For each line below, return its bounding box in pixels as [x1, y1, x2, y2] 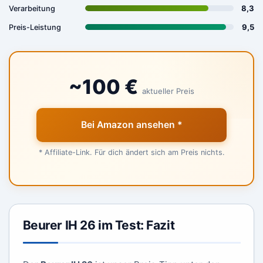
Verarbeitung [9, 4, 55, 13]
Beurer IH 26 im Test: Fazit [22, 217, 175, 232]
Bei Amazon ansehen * [80, 119, 183, 130]
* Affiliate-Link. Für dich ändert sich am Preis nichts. [38, 148, 225, 157]
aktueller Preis [142, 86, 194, 96]
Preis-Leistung [9, 22, 61, 32]
